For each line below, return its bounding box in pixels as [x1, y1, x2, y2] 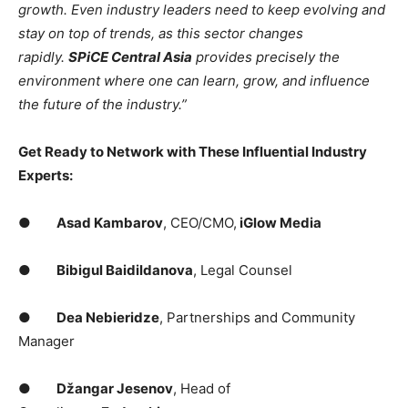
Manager [18, 332, 75, 351]
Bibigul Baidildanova [56, 261, 193, 280]
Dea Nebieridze [56, 309, 159, 327]
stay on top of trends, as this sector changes [18, 25, 303, 43]
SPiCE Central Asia [68, 48, 192, 66]
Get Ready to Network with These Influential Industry [18, 143, 367, 161]
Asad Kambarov [56, 214, 163, 232]
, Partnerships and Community [159, 309, 355, 327]
